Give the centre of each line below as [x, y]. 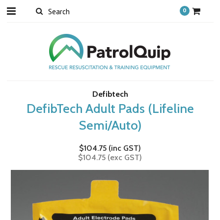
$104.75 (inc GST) [110, 148]
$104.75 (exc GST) [110, 157]
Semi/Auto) [110, 125]
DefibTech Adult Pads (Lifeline [110, 109]
